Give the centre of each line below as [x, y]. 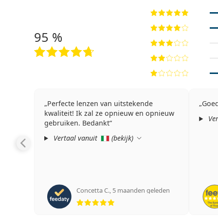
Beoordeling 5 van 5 [150, 197]
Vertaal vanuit [75, 138]
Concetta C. [93, 190]
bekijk [122, 138]
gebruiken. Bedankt [77, 123]
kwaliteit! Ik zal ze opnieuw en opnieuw [109, 113]
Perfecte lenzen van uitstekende [100, 103]
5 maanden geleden [141, 190]
